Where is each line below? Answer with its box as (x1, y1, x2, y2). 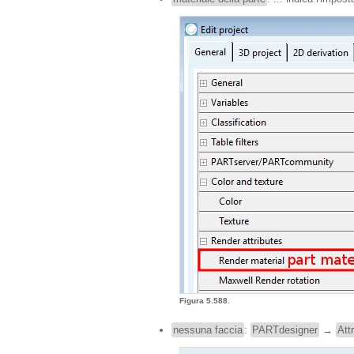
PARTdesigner (252, 324, 318, 336)
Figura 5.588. (179, 296, 232, 305)
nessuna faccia (173, 324, 243, 336)
